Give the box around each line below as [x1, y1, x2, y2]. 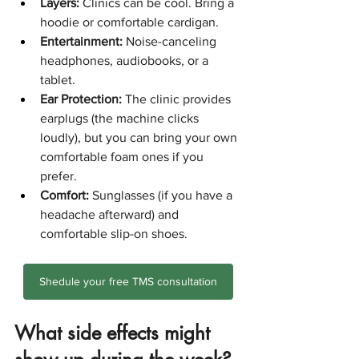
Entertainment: [40, 34, 123, 48]
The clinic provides [122, 91, 234, 106]
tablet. [40, 72, 75, 87]
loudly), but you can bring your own [40, 130, 240, 144]
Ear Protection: [40, 91, 122, 106]
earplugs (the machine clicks [40, 111, 202, 125]
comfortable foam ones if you [40, 149, 207, 163]
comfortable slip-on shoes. [40, 226, 188, 240]
